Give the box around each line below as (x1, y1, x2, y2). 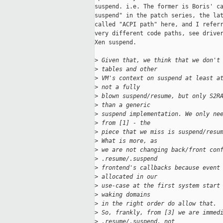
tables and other (98, 66, 157, 73)
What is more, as (98, 137, 157, 145)
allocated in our (98, 173, 157, 181)
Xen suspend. (95, 39, 136, 46)
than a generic (98, 102, 150, 109)
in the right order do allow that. (98, 200, 217, 208)
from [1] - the (98, 119, 150, 127)
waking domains (98, 191, 150, 199)
